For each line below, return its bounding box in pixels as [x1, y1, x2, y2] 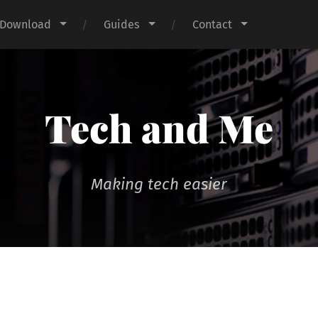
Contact [192, 18, 233, 31]
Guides [104, 18, 141, 31]
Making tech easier [91, 175, 227, 194]
